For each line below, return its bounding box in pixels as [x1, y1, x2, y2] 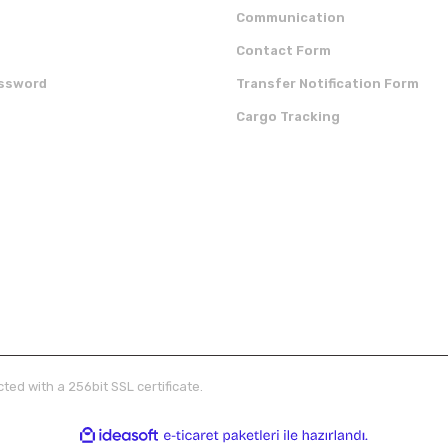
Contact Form [236, 43, 331, 58]
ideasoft [159, 428, 202, 443]
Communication [236, 10, 345, 25]
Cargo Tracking [236, 109, 340, 124]
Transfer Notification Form [236, 76, 419, 91]
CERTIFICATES [236, 177, 354, 196]
